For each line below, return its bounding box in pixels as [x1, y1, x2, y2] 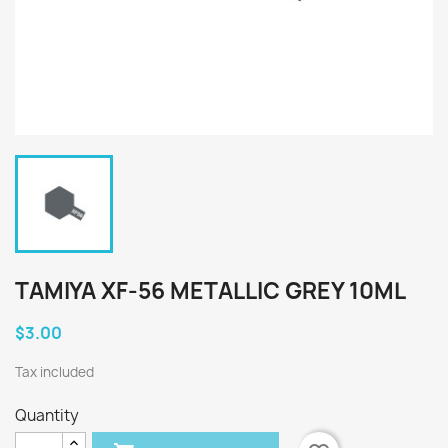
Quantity [15, 405, 79, 426]
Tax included [15, 363, 94, 381]
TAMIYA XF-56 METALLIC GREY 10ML [15, 276, 406, 306]
